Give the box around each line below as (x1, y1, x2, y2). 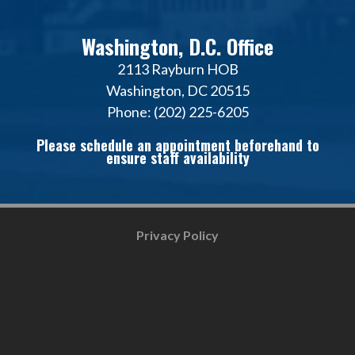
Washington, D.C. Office (82, 30, 273, 62)
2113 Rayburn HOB (116, 59, 239, 78)
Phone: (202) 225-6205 (106, 102, 249, 120)
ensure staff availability (105, 147, 250, 168)
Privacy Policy (136, 227, 219, 242)
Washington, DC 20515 (105, 81, 250, 99)
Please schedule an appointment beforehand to (36, 134, 319, 155)
